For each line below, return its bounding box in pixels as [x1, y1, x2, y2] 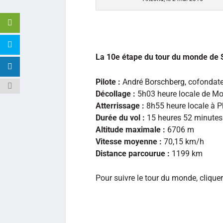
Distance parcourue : [96, 148, 170, 158]
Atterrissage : [96, 101, 144, 111]
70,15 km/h [162, 136, 204, 146]
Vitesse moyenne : [96, 136, 162, 146]
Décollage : [96, 89, 135, 99]
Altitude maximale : [96, 124, 165, 134]
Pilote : [96, 77, 120, 87]
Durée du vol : [96, 112, 145, 122]
